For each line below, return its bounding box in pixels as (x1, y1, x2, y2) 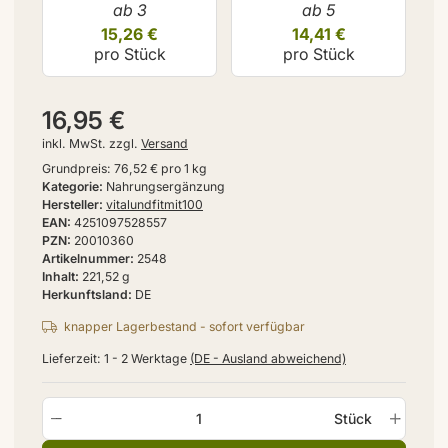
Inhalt (42, 269, 75, 285)
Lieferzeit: (42, 351, 104, 367)
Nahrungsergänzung (106, 179, 225, 195)
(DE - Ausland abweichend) (190, 351, 346, 367)
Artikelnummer (42, 251, 130, 267)
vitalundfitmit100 (106, 197, 203, 213)
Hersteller (42, 197, 99, 213)
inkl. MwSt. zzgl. (42, 136, 141, 152)
